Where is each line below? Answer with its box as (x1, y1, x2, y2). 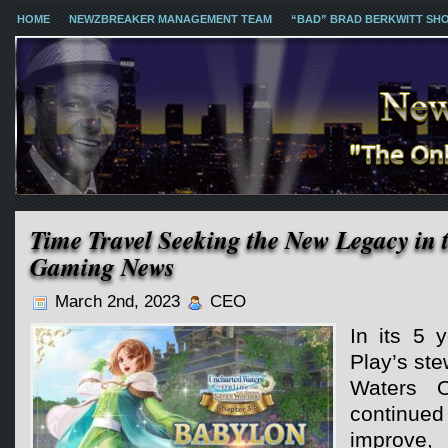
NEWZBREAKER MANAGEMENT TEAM (69, 13, 272, 25)
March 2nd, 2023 (50, 292, 185, 311)
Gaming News (30, 249, 175, 284)
